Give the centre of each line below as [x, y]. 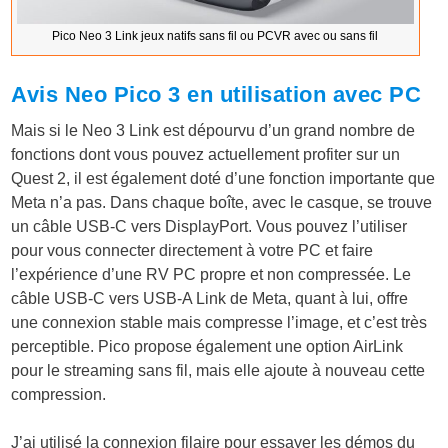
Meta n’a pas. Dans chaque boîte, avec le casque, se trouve [222, 203]
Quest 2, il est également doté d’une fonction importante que [223, 179]
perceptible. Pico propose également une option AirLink [207, 347]
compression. [59, 395]
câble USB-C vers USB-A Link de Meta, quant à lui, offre [210, 299]
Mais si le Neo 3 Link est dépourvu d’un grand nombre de [213, 131]
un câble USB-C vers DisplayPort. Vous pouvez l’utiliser [209, 227]
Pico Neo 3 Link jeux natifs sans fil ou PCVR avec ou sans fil [215, 36]
